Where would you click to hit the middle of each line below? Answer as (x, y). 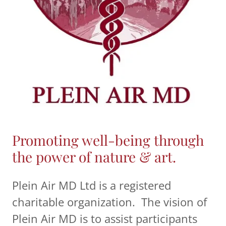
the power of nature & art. (94, 157)
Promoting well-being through (108, 140)
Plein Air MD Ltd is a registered (92, 185)
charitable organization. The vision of (109, 202)
